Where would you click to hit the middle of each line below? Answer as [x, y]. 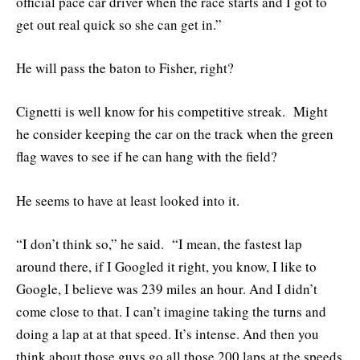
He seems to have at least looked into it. [128, 200]
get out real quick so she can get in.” [119, 25]
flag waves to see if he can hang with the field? [147, 157]
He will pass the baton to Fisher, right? [125, 68]
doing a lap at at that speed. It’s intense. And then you [168, 333]
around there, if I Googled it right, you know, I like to [166, 266]
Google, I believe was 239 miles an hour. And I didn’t [167, 288]
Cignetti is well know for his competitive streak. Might [172, 112]
